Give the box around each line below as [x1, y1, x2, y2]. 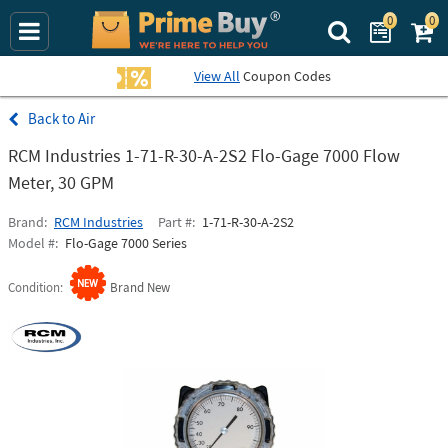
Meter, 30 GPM [8, 171, 114, 194]
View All [194, 67, 240, 85]
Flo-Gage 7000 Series [65, 234, 187, 252]
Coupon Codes [240, 67, 331, 85]
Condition [8, 279, 60, 296]
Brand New [110, 279, 170, 296]
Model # [8, 234, 55, 252]
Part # [158, 213, 192, 231]
